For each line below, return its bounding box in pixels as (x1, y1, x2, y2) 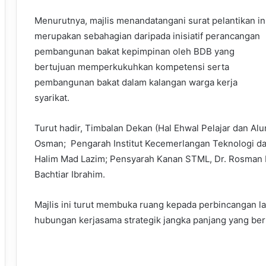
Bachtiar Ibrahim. (34, 169, 105, 180)
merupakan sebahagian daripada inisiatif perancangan (34, 30, 260, 42)
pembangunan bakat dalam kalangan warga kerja (34, 77, 237, 88)
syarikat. (34, 92, 69, 104)
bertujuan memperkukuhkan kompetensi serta (34, 61, 229, 73)
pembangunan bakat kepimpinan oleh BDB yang (34, 46, 235, 58)
